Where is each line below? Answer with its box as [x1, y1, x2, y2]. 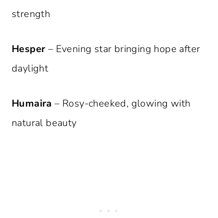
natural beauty [12, 116, 77, 130]
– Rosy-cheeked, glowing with [52, 97, 191, 110]
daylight [12, 62, 49, 75]
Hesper [12, 42, 46, 56]
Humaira [12, 97, 52, 110]
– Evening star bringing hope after [45, 42, 200, 56]
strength [12, 7, 51, 21]
